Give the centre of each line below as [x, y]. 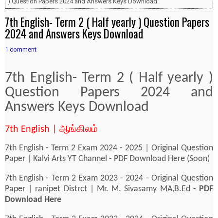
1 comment [21, 49]
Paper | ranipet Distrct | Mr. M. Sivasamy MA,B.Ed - [102, 189]
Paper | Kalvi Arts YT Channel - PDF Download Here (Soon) [108, 159]
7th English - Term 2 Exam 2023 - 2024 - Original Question [109, 178]
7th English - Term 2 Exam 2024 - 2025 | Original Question [109, 148]
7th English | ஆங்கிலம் [51, 129]
